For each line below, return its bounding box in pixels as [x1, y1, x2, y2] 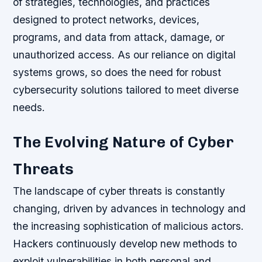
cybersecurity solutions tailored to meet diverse [13, 84, 239, 96]
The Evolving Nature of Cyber [13, 133, 234, 152]
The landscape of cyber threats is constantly [13, 185, 226, 198]
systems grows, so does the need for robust [13, 66, 222, 79]
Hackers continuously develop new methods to [13, 237, 237, 250]
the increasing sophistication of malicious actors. [13, 220, 244, 233]
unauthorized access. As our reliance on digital [13, 49, 236, 61]
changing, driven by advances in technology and [13, 202, 246, 215]
